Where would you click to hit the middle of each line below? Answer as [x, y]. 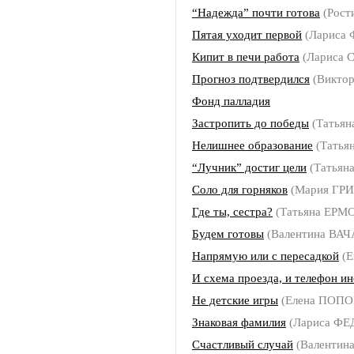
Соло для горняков [240, 189]
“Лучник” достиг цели [249, 167]
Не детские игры [235, 300]
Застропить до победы [250, 123]
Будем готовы [228, 233]
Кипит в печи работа [246, 56]
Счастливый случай [243, 344]
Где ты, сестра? [232, 211]
